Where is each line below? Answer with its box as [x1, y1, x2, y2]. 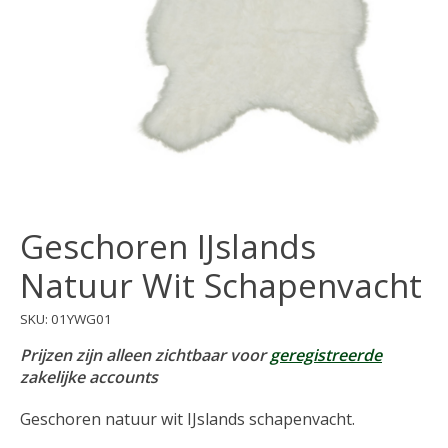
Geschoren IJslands [20, 224, 316, 270]
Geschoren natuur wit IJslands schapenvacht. [20, 408, 355, 431]
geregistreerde [270, 344, 382, 367]
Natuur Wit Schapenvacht [20, 263, 422, 309]
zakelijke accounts [20, 366, 158, 389]
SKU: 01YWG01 [20, 309, 112, 328]
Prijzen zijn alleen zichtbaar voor [20, 344, 270, 367]
